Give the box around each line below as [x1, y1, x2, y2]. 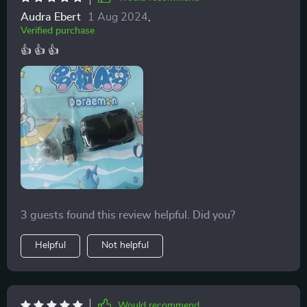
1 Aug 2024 [88, 12, 148, 23]
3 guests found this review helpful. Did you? [21, 209, 235, 221]
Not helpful [101, 240, 149, 250]
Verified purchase [21, 26, 95, 36]
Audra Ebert [21, 12, 81, 23]
